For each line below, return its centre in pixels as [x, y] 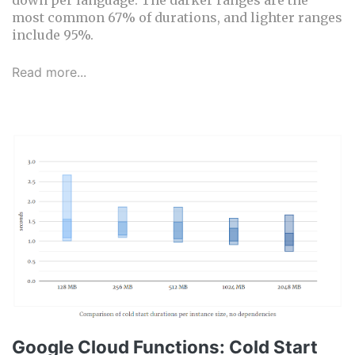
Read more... [49, 72]
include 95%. [53, 34]
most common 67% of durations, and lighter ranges [177, 17]
